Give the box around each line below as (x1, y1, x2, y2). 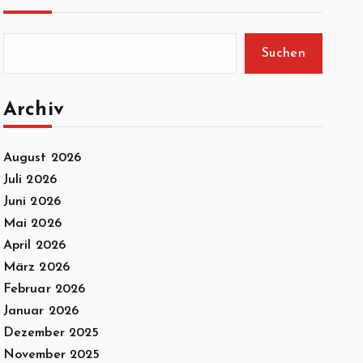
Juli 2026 (2, 173, 57, 186)
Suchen (262, 47, 305, 60)
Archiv (2, 100, 65, 120)
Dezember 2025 (2, 327, 100, 340)
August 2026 (2, 152, 82, 164)
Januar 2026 (2, 305, 79, 318)
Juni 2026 (2, 195, 61, 208)
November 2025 (2, 348, 100, 361)
